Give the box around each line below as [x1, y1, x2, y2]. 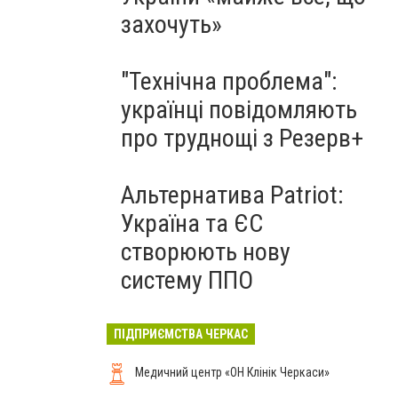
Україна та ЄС [121, 209, 263, 238]
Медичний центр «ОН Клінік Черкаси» [135, 365, 330, 379]
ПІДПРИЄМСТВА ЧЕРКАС [114, 327, 248, 341]
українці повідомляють [121, 95, 357, 124]
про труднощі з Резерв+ [121, 123, 363, 153]
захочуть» [121, 10, 222, 39]
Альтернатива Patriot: [121, 180, 344, 210]
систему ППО [121, 266, 253, 295]
